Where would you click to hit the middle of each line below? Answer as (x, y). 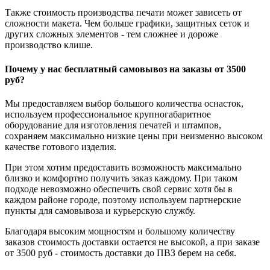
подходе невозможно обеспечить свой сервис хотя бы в (119, 189)
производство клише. (49, 45)
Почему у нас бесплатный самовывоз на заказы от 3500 (125, 69)
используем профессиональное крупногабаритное (108, 114)
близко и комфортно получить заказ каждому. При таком (121, 178)
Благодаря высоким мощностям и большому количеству (120, 231)
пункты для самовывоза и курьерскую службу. (100, 210)
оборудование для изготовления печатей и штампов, (113, 125)
